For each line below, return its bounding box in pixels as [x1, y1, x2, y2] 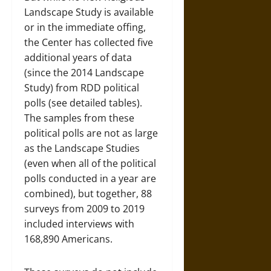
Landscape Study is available [24, 5, 154, 19]
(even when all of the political [24, 156, 156, 170]
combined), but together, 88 [24, 186, 152, 200]
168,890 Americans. [24, 232, 113, 246]
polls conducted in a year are [24, 171, 156, 185]
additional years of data [24, 50, 132, 64]
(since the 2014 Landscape [24, 65, 144, 79]
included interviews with [24, 217, 134, 230]
